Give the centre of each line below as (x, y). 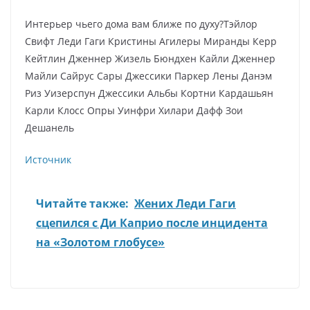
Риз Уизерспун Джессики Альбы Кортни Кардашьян (149, 93)
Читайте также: (82, 203)
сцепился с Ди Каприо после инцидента (152, 223)
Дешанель (49, 128)
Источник (48, 159)
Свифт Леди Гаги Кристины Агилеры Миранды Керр (151, 41)
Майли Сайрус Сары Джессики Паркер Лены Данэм (148, 76)
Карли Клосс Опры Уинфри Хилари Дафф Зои (134, 110)
